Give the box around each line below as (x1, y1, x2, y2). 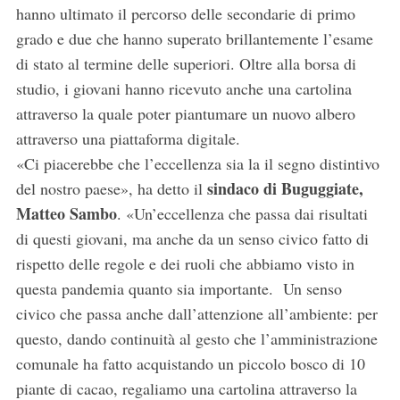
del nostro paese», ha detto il (15, 178, 207, 200)
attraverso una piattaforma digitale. (15, 128, 240, 150)
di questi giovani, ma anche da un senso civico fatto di (15, 228, 369, 250)
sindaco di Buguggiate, (206, 177, 363, 201)
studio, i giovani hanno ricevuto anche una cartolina (15, 78, 352, 100)
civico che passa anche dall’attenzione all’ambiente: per (15, 303, 378, 325)
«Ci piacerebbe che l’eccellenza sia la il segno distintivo (15, 153, 379, 175)
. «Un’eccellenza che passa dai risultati (116, 203, 368, 225)
